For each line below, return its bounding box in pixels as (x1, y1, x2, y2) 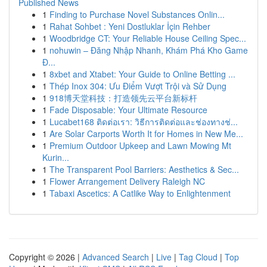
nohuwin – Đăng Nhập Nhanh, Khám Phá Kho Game (49, 44, 248, 56)
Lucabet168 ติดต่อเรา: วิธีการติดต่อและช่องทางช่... (49, 116, 238, 128)
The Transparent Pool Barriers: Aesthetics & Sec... (49, 163, 239, 175)
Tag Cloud (179, 251, 218, 263)
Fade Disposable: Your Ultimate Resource (49, 104, 207, 116)
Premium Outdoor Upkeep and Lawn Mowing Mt (49, 139, 231, 151)
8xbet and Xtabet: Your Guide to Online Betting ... (49, 68, 235, 80)
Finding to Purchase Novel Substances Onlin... (49, 8, 225, 20)
